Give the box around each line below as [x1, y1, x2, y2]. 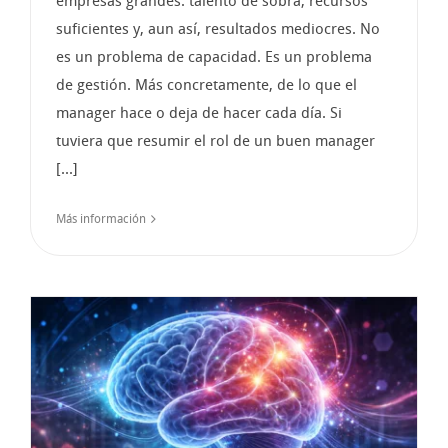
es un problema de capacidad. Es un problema [56, 47, 372, 66]
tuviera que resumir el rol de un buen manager [56, 131, 375, 150]
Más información [56, 211, 146, 226]
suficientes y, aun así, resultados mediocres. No [56, 19, 380, 38]
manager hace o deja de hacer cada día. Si [56, 103, 342, 122]
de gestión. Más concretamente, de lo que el [56, 75, 357, 94]
